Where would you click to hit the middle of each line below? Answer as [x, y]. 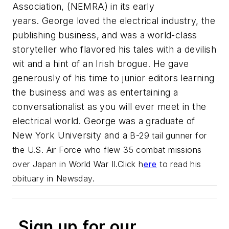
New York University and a [71, 135]
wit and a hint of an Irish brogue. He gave [101, 63]
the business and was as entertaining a [95, 92]
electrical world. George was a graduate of [104, 121]
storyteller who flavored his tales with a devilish [114, 49]
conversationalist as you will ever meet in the [109, 106]
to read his [179, 164]
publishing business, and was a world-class [105, 35]
